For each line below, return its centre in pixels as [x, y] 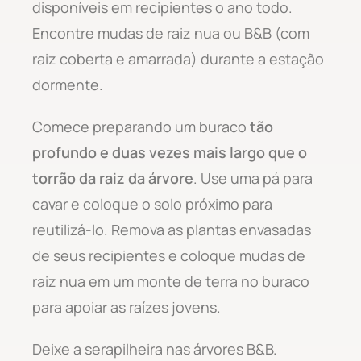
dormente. [68, 84]
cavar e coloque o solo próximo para [152, 203]
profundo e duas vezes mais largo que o [170, 152]
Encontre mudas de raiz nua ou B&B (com [171, 33]
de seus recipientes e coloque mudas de [169, 255]
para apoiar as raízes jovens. [127, 307]
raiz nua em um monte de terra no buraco [171, 281]
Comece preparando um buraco [141, 126]
